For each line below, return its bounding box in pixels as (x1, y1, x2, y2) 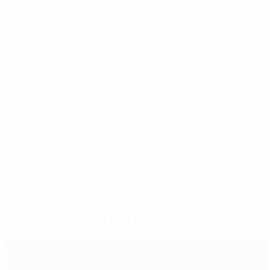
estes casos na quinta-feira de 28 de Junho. (14, 112, 208, 121)
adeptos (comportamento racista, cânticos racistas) (14, 30, 249, 39)
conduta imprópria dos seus (14, 16, 140, 25)
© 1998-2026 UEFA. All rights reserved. (14, 160, 149, 167)
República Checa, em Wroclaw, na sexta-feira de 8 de (14, 59, 250, 68)
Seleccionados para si (5, 218, 145, 232)
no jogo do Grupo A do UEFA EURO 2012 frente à (14, 45, 227, 54)
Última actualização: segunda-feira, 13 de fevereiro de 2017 (14, 171, 228, 178)
